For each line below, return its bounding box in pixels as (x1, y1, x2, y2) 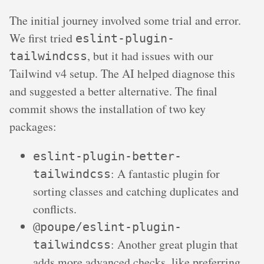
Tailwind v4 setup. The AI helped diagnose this (9, 65, 235, 81)
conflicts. (33, 200, 77, 217)
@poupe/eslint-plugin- (33, 219, 181, 234)
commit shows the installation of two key (9, 100, 206, 117)
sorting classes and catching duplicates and (33, 183, 239, 199)
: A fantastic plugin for (111, 165, 220, 181)
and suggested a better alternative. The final (9, 82, 217, 99)
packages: (9, 118, 57, 134)
